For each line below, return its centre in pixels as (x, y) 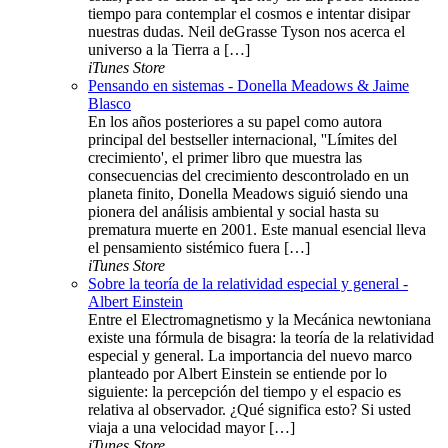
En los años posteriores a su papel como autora (235, 122)
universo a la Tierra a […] (169, 50)
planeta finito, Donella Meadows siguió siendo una (248, 194)
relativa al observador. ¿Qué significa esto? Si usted (249, 410)
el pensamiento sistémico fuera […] (199, 248)
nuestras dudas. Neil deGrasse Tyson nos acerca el (246, 32)
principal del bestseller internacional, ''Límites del (242, 140)
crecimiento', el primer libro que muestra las (225, 158)
